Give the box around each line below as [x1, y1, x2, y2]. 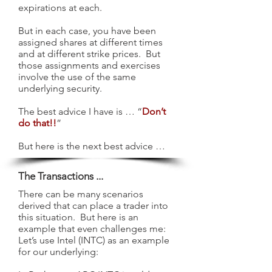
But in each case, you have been [18, 25, 156, 36]
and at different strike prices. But [18, 48, 160, 59]
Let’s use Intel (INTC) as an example [18, 234, 169, 246]
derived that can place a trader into [18, 200, 168, 211]
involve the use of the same [18, 71, 136, 83]
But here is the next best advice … [18, 140, 165, 152]
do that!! [18, 117, 56, 129]
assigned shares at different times [18, 36, 163, 48]
